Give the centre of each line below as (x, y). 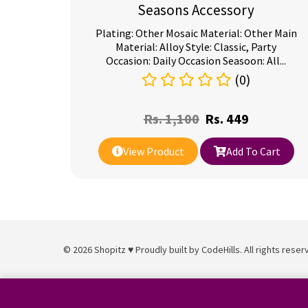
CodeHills (221, 250)
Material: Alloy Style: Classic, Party (196, 47)
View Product (153, 151)
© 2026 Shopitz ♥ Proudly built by (132, 250)
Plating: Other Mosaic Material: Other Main (196, 33)
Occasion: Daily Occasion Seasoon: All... (196, 60)
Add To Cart (253, 151)
